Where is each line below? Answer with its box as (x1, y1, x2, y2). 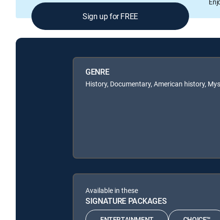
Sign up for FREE (82, 11, 138, 22)
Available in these (85, 185, 138, 195)
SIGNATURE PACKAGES (85, 195, 167, 206)
